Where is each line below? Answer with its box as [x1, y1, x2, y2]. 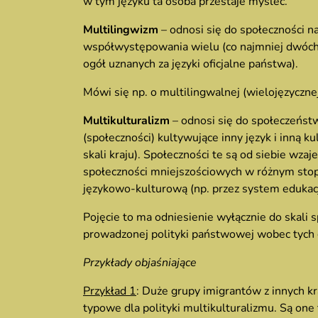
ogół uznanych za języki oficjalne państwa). [83, 56, 298, 72]
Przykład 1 [83, 283, 136, 299]
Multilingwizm [83, 22, 161, 38]
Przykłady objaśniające [83, 255, 197, 270]
